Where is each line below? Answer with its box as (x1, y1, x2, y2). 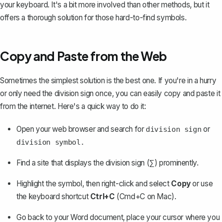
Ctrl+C (90, 191, 115, 201)
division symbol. (16, 137, 85, 147)
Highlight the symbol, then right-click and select (16, 178, 171, 188)
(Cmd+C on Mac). (114, 191, 176, 201)
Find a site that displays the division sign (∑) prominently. (16, 158, 199, 167)
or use (190, 178, 213, 188)
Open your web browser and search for (16, 124, 146, 134)
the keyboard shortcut (16, 191, 90, 201)
